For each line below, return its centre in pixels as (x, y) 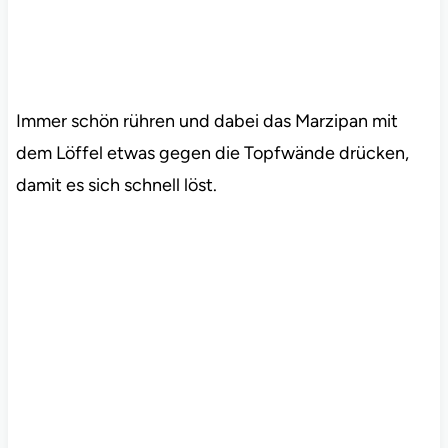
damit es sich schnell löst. (116, 184)
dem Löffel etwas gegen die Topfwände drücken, (212, 152)
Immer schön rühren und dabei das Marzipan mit (206, 120)
